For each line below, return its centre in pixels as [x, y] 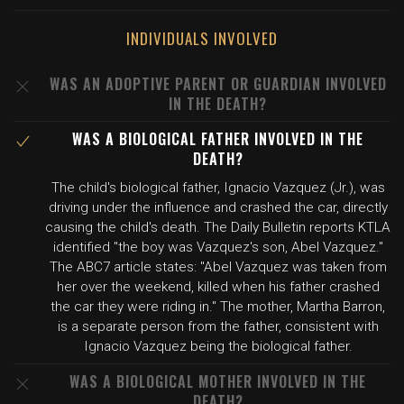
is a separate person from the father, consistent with [218, 326]
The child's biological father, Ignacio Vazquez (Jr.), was [218, 188]
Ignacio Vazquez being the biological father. [218, 346]
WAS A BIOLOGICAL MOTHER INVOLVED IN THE [218, 381]
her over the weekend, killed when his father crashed [218, 287]
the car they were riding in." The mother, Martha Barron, [218, 307]
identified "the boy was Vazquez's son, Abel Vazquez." [218, 247]
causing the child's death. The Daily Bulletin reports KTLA [218, 227]
